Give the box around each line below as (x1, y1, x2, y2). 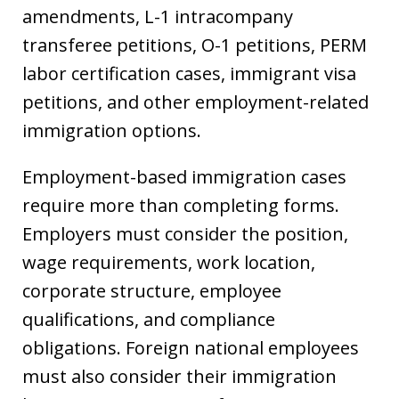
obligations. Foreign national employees (22, 336, 359, 360)
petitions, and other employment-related (22, 90, 369, 114)
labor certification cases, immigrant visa (22, 61, 356, 85)
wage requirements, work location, (22, 250, 315, 274)
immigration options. (22, 118, 201, 142)
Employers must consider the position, (22, 222, 348, 246)
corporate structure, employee (22, 279, 281, 303)
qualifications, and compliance (22, 307, 275, 331)
